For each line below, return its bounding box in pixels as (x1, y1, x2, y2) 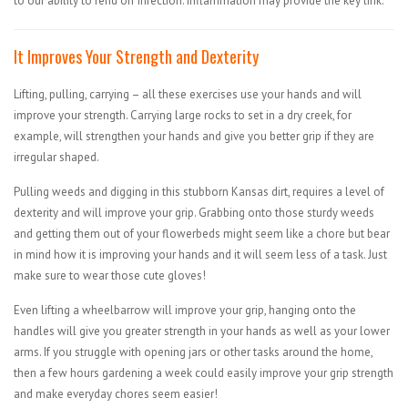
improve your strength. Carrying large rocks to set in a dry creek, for (14, 107, 352, 123)
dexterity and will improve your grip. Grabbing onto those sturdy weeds (14, 204, 374, 220)
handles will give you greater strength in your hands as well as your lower (14, 322, 390, 339)
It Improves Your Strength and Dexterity (14, 44, 259, 68)
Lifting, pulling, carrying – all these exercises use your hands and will (14, 86, 362, 102)
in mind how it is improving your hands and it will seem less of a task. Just (14, 246, 387, 262)
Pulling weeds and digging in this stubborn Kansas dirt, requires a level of (14, 183, 384, 199)
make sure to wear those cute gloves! (14, 267, 206, 283)
